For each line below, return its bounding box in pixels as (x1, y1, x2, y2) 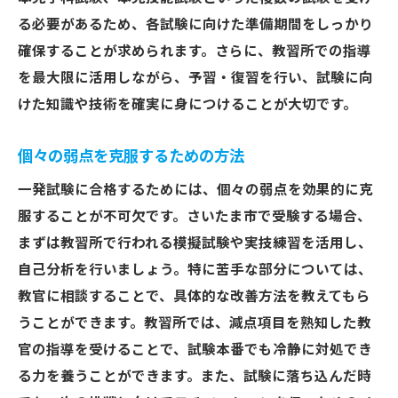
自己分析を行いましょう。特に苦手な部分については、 (18, 262, 372, 278)
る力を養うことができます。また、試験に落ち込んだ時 (18, 369, 371, 385)
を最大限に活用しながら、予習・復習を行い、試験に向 (18, 70, 373, 86)
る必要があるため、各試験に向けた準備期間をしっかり (18, 17, 373, 33)
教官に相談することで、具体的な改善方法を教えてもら (18, 289, 370, 305)
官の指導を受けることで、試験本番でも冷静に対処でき (18, 342, 372, 358)
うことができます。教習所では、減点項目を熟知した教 (18, 315, 371, 331)
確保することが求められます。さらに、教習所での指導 (18, 44, 371, 60)
